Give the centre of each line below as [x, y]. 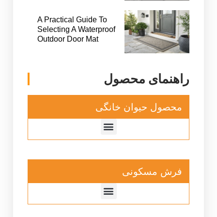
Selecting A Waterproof [76, 29]
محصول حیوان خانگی [139, 107]
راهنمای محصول [147, 79]
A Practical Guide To [72, 19]
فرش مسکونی [152, 171]
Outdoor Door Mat [68, 39]
